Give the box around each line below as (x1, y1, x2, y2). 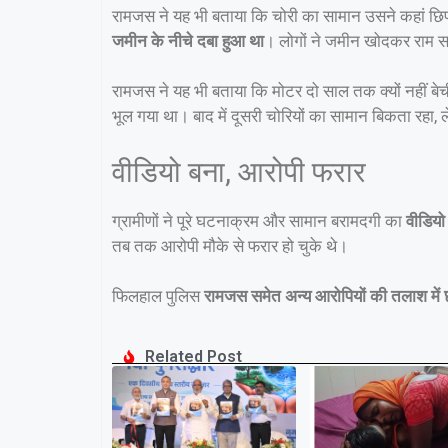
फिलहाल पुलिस (112, 286, 204, 307)
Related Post (144, 346, 242, 366)
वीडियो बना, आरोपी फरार (112, 154, 366, 189)
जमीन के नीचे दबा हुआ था (112, 30, 264, 51)
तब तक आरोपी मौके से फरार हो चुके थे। (112, 235, 348, 256)
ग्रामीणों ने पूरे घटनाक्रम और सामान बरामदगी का (112, 210, 406, 231)
